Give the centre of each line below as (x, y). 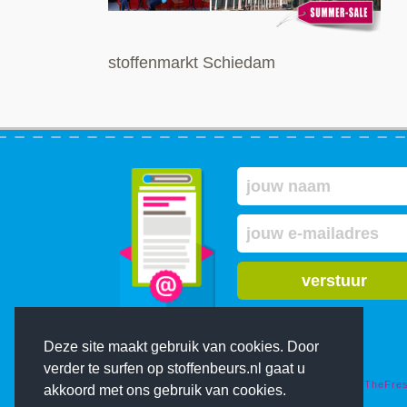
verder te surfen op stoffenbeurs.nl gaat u (174, 369)
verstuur (334, 280)
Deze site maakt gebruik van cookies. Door (181, 347)
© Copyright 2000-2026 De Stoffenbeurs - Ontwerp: (227, 384)
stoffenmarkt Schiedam (192, 63)
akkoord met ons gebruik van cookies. (165, 391)
